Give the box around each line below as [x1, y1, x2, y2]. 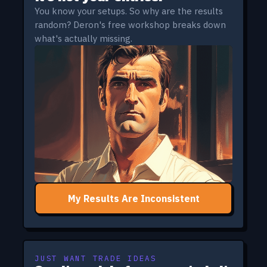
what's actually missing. [35, 32, 132, 44]
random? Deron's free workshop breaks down [35, 18, 226, 30]
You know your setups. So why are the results [35, 5, 223, 17]
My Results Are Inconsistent [67, 192, 200, 204]
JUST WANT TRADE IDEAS [35, 253, 157, 263]
